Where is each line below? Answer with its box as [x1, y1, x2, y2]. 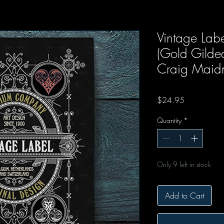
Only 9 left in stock [157, 159, 211, 169]
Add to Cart [165, 190, 204, 201]
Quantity [157, 115, 181, 125]
